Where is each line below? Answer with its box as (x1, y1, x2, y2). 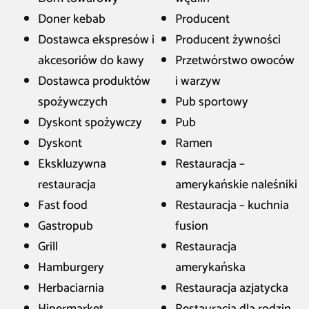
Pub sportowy (175, 92, 248, 112)
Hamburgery (38, 257, 104, 278)
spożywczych (38, 92, 108, 112)
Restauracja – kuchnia (175, 195, 289, 216)
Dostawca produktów (38, 71, 150, 92)
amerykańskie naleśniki (175, 175, 297, 195)
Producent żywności (175, 30, 281, 50)
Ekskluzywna (38, 154, 106, 175)
